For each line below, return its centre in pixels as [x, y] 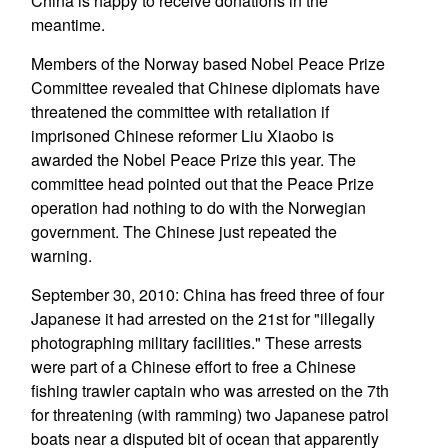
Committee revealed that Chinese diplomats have [205, 87]
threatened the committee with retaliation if [179, 111]
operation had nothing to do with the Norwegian [198, 207]
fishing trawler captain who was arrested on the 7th [209, 390]
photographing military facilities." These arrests [196, 342]
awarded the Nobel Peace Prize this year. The [193, 159]
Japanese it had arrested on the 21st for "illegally [202, 318]
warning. [61, 255]
